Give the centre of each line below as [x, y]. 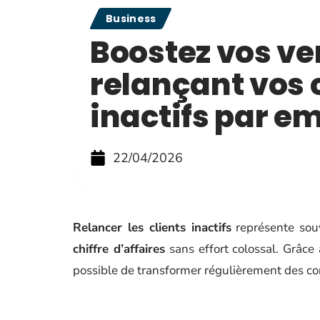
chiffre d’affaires [119, 249]
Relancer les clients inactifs [152, 227]
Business [131, 19]
